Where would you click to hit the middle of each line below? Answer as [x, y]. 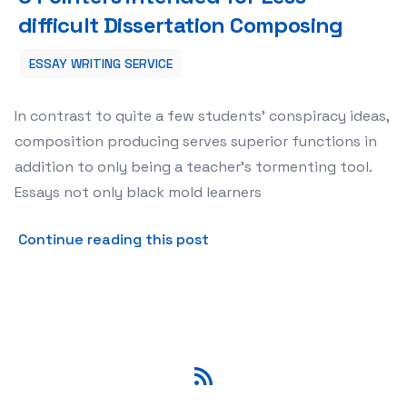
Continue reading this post [114, 239]
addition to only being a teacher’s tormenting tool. [193, 167]
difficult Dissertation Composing [181, 25]
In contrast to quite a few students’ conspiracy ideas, [202, 116]
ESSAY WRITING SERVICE [101, 64]
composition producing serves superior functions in [196, 141]
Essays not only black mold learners [138, 192]
